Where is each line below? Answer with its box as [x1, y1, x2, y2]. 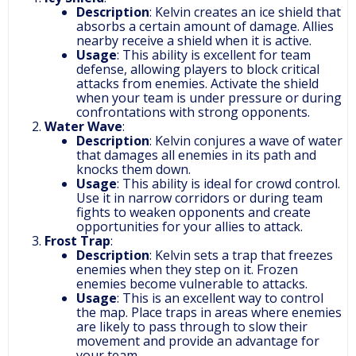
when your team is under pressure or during [76, 89, 342, 107]
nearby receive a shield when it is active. [76, 32, 311, 50]
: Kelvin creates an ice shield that [149, 3, 341, 21]
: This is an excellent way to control [117, 289, 323, 308]
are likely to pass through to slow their [76, 318, 308, 336]
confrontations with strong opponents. [76, 103, 310, 122]
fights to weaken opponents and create [76, 203, 311, 222]
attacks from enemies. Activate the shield [76, 75, 319, 93]
